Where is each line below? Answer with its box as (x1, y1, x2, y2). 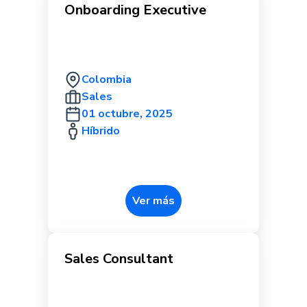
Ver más (132, 193, 175, 208)
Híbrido (82, 123, 120, 138)
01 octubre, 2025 (82, 106, 173, 121)
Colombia (82, 72, 132, 87)
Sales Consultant (64, 249, 173, 268)
